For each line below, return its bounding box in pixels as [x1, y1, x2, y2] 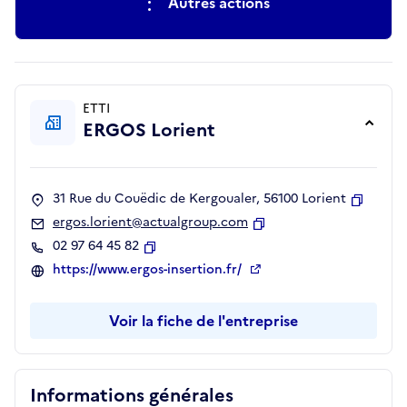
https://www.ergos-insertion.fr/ [53, 260, 245, 280]
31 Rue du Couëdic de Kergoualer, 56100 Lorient [53, 189, 346, 209]
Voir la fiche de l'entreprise [109, 310, 298, 333]
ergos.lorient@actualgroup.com [53, 213, 248, 233]
